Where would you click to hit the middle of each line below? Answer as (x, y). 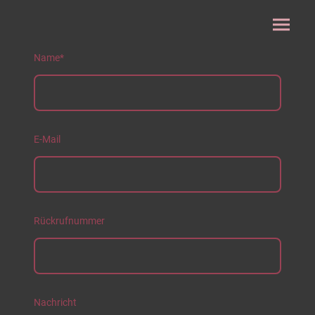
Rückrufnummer (69, 221)
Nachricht (55, 302)
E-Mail (47, 139)
